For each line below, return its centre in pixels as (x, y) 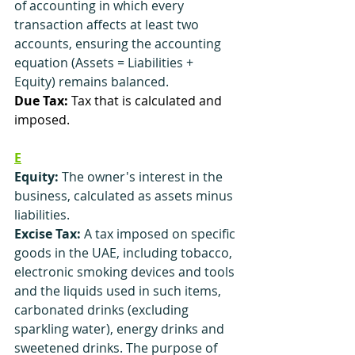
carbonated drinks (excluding (103, 310)
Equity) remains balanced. (92, 82)
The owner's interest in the (142, 177)
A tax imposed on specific (160, 234)
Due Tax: (41, 101)
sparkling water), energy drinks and (121, 329)
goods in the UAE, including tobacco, (125, 253)
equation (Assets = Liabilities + (105, 63)
